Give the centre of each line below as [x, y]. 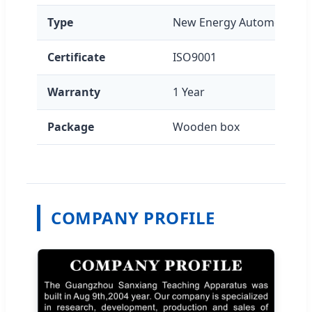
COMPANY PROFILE [133, 218]
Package [71, 127]
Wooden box [206, 127]
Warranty [74, 92]
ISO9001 [195, 57]
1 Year [189, 92]
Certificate [76, 57]
